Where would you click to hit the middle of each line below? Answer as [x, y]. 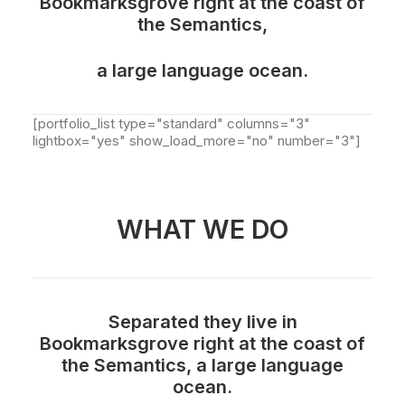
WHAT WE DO [202, 229]
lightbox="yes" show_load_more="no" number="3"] [197, 141]
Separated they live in [202, 322]
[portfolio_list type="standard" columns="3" [171, 123]
